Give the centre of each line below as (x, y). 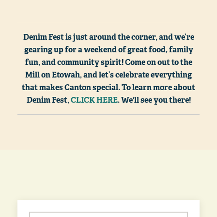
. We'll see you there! (154, 100)
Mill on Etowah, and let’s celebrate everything (108, 75)
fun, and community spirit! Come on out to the (108, 62)
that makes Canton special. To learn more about (108, 87)
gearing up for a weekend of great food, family (108, 49)
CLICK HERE (94, 100)
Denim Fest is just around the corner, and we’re (108, 37)
